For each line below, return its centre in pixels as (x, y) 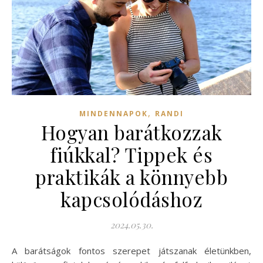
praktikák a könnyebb (131, 177)
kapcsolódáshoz (131, 199)
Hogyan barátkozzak (131, 132)
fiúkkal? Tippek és (131, 155)
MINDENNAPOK (114, 114)
